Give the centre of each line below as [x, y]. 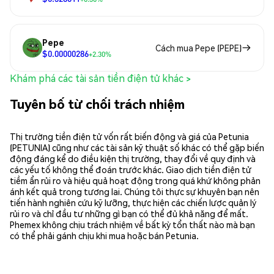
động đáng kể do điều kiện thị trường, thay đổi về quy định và [133, 158]
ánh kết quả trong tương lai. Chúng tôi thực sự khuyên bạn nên [135, 191]
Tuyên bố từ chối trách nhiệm [97, 103]
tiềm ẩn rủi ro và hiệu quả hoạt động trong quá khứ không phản [135, 180]
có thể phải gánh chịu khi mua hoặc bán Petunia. [104, 235]
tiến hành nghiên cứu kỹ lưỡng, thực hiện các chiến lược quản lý [133, 202]
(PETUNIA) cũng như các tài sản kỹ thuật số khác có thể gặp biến [137, 147]
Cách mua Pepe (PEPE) [198, 48]
